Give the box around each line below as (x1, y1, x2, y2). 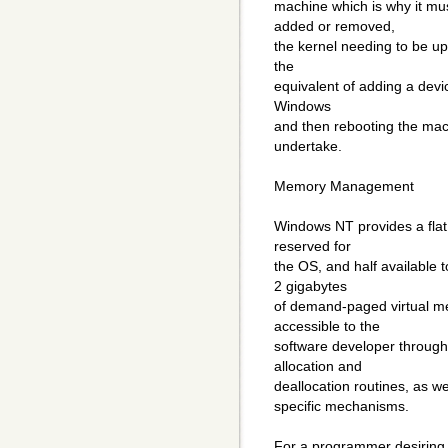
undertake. (274, 138, 342, 155)
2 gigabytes (274, 278, 347, 295)
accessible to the (274, 318, 380, 335)
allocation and (274, 358, 362, 375)
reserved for (274, 238, 351, 255)
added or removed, (274, 18, 395, 35)
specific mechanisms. (274, 398, 409, 415)
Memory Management (274, 178, 414, 195)
